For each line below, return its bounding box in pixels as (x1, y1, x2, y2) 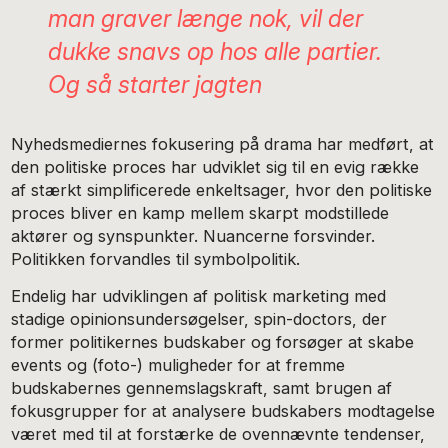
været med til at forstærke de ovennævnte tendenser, (11, 424, 426, 445)
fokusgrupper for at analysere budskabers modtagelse (11, 401, 436, 422)
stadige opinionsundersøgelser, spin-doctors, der (11, 309, 388, 330)
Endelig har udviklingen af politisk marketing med (11, 286, 387, 307)
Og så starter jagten (47, 70, 262, 100)
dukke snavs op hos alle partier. (47, 37, 382, 67)
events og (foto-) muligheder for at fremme (11, 355, 346, 376)
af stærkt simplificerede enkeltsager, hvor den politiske (11, 180, 433, 201)
